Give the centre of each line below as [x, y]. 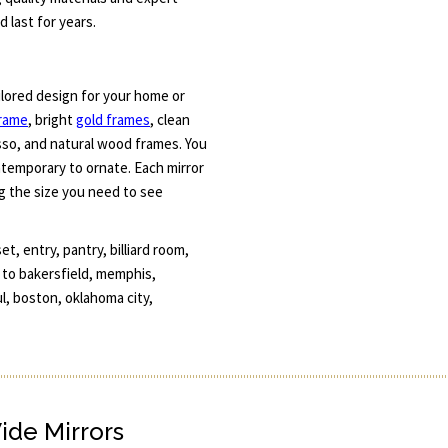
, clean [170, 119]
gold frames [113, 119]
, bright [52, 119]
